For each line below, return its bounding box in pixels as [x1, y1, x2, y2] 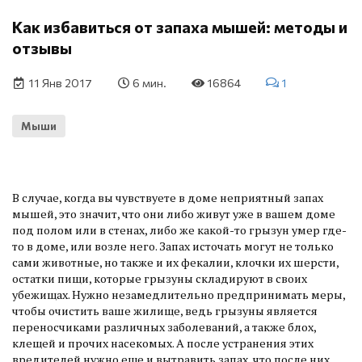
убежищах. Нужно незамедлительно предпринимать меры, [12, 287, 345, 303]
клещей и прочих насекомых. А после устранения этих [12, 335, 314, 351]
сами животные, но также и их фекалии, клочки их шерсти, [12, 255, 339, 271]
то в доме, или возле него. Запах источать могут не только [12, 238, 334, 255]
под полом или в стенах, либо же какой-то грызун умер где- [12, 222, 347, 238]
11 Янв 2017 [28, 75, 93, 90]
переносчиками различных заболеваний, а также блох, [12, 319, 316, 335]
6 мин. [133, 75, 167, 90]
